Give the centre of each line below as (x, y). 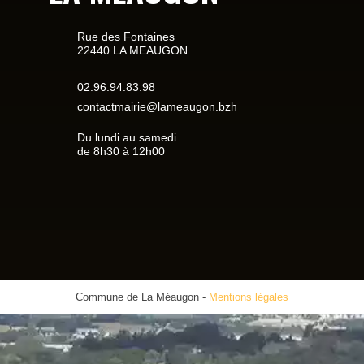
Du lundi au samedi (127, 137)
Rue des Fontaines (126, 37)
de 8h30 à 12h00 (121, 151)
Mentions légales (249, 297)
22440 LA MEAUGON (132, 50)
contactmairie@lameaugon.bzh (157, 106)
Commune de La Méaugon (139, 297)
